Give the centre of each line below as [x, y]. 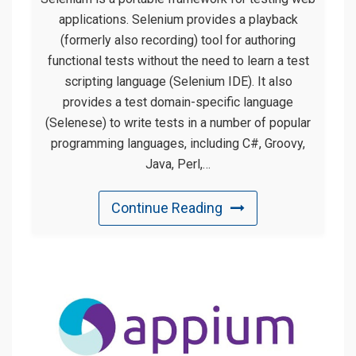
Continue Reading [167, 208]
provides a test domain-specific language [178, 103]
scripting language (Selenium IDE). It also [178, 82]
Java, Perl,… [178, 164]
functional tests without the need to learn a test [178, 61]
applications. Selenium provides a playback [178, 20]
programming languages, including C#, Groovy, [178, 144]
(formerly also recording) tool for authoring [178, 41]
